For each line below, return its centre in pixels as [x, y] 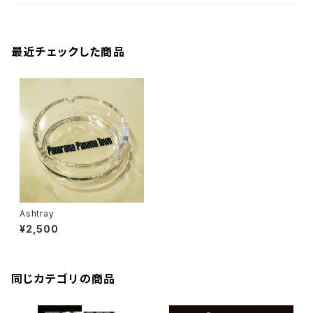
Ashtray [37, 213]
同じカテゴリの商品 [64, 279]
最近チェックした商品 [68, 52]
